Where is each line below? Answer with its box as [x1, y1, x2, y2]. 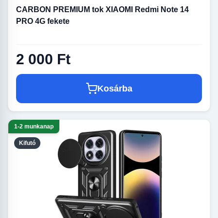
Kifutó [19, 140, 36, 147]
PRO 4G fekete [16, 17, 70, 25]
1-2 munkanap [14, 123, 54, 130]
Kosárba [97, 84, 132, 94]
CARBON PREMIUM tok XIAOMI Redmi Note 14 [16, 5, 189, 14]
